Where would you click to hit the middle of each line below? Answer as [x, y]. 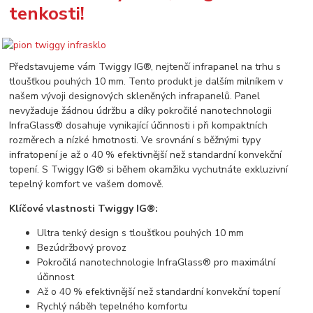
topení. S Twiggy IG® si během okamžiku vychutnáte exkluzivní [149, 169]
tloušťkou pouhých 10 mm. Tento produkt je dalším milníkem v [146, 81]
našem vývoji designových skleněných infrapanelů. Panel [135, 96]
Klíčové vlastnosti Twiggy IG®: [84, 208]
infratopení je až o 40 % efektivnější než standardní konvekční [146, 154]
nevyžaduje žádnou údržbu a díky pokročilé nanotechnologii [141, 110]
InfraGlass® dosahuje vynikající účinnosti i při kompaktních [139, 125]
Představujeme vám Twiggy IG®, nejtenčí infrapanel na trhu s [145, 66]
